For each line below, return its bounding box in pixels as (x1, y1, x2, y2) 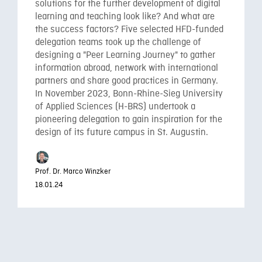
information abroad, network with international (35, 63, 218, 74)
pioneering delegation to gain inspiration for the (35, 114, 222, 126)
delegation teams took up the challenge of (35, 37, 201, 49)
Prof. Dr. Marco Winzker (35, 166, 111, 177)
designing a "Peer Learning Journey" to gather (35, 50, 215, 61)
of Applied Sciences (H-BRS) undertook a (35, 101, 195, 113)
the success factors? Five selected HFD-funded (35, 24, 223, 36)
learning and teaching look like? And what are (35, 11, 215, 23)
